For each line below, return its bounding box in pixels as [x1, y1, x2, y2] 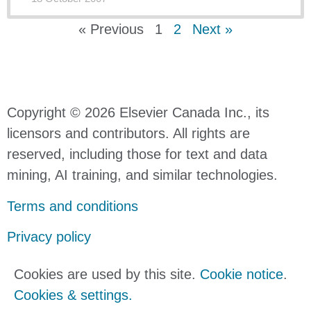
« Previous [78, 22, 144, 37]
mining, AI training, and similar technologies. [7, 167, 278, 183]
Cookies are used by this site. [14, 267, 200, 283]
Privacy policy [7, 229, 91, 244]
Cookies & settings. [14, 287, 133, 303]
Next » [192, 22, 233, 37]
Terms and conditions [7, 198, 138, 214]
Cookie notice [200, 267, 283, 283]
